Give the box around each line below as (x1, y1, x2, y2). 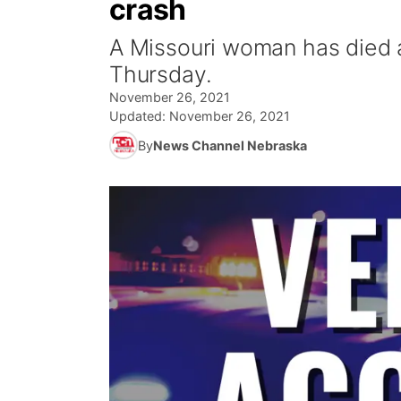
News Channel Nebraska (153, 137, 307, 153)
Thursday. (109, 61, 212, 88)
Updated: (109, 108, 169, 124)
